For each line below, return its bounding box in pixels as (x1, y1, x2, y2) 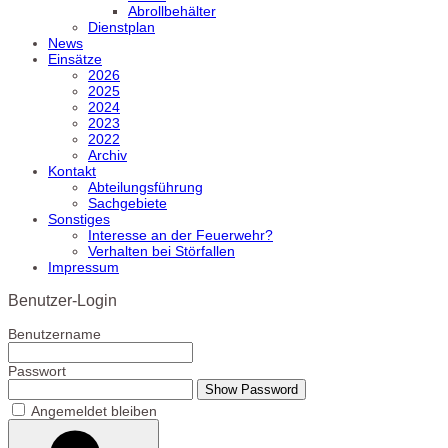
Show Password (205, 382, 298, 398)
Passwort (8, 363, 66, 380)
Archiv (88, 146, 127, 163)
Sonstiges (48, 210, 110, 227)
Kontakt (48, 162, 96, 179)
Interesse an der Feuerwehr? (88, 226, 273, 243)
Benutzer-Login (8, 290, 117, 309)
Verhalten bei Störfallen (88, 242, 235, 259)
